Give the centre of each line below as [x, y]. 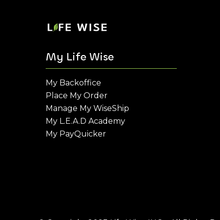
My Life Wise [80, 57]
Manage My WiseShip [87, 108]
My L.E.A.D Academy [85, 121]
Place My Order [77, 96]
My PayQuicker [76, 134]
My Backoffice [73, 83]
